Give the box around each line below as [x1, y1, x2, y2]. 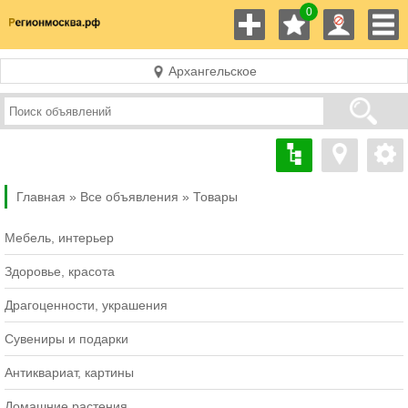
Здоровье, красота [5, 264, 115, 280]
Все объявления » [80, 189, 189, 205]
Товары [193, 189, 238, 205]
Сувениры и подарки [5, 331, 128, 347]
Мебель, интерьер [5, 230, 114, 246]
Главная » [16, 189, 76, 205]
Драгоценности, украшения [5, 298, 168, 313]
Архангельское [164, 64, 257, 78]
